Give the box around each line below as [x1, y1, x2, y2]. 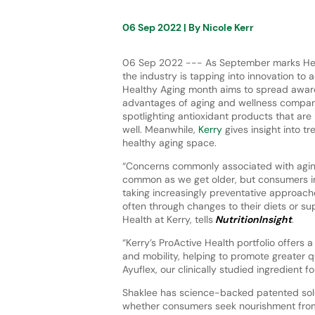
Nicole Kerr [202, 20, 254, 34]
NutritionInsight [212, 212, 292, 226]
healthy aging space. [122, 136, 217, 149]
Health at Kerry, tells [122, 212, 213, 226]
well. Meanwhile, [122, 122, 198, 136]
